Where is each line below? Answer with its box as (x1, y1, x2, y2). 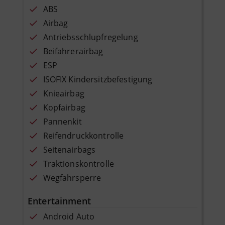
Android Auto (43, 210, 95, 222)
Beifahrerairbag (43, 45, 103, 57)
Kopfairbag (43, 101, 85, 113)
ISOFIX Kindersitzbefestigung (43, 73, 153, 85)
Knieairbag (43, 87, 84, 99)
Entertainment (28, 194, 91, 207)
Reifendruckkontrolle (43, 130, 124, 141)
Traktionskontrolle (43, 158, 115, 169)
